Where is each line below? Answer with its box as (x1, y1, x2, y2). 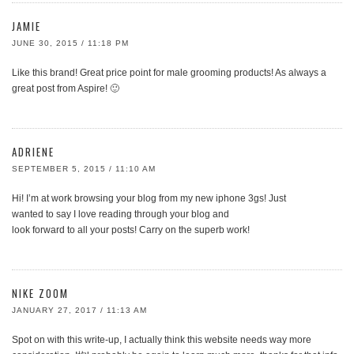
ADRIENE (12, 144, 55, 160)
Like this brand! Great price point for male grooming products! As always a (12, 67, 326, 78)
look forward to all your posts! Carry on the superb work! (12, 224, 250, 235)
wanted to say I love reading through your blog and (12, 209, 229, 220)
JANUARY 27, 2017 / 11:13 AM (12, 306, 147, 314)
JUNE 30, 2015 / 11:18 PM (12, 39, 129, 47)
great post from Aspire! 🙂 (12, 83, 119, 94)
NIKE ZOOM (12, 285, 69, 301)
